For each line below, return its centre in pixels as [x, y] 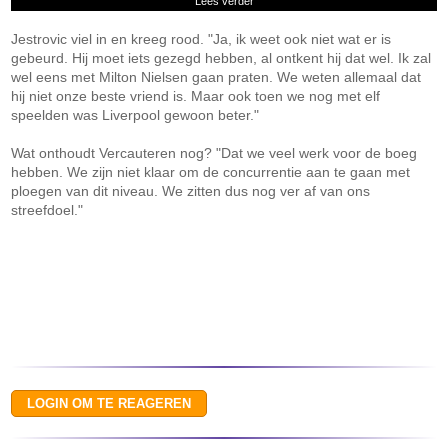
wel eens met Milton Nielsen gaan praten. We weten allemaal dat [216, 77]
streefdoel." [47, 210]
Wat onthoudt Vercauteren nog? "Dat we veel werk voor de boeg [214, 153]
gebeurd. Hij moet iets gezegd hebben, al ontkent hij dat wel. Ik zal [221, 58]
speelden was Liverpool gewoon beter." [135, 115]
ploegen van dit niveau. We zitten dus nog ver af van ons [191, 191]
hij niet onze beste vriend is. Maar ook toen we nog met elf [196, 96]
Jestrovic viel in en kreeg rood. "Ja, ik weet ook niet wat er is [201, 39]
